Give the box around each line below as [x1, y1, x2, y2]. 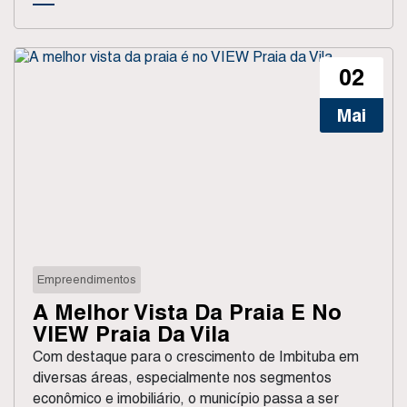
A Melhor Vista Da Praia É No [33, 298, 342, 324]
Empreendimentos [37, 272, 136, 286]
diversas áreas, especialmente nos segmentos [33, 368, 332, 386]
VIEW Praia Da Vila [33, 320, 230, 346]
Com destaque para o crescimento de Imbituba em [33, 347, 359, 365]
